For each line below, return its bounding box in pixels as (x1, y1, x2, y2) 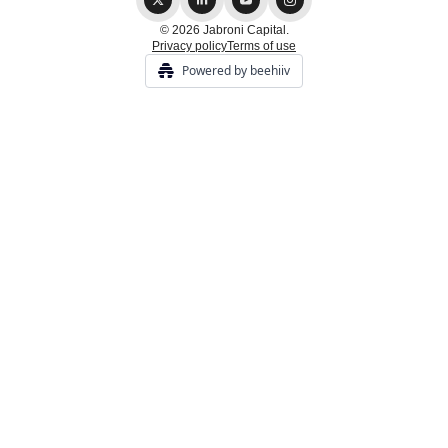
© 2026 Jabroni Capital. (159, 23, 289, 37)
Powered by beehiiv (182, 62, 290, 79)
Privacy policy (152, 39, 227, 53)
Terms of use (227, 39, 296, 53)
